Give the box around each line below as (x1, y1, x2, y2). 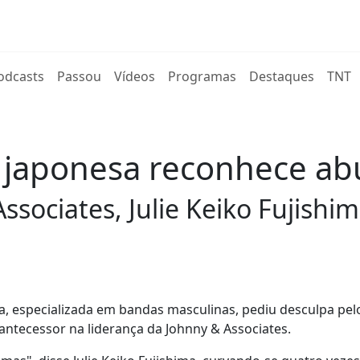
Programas (168, 67, 237, 85)
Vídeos (114, 67, 156, 85)
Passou (57, 67, 102, 85)
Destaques (249, 67, 315, 85)
